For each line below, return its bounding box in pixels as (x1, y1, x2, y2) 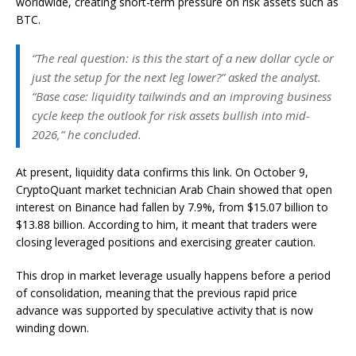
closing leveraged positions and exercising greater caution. (16, 234, 315, 250)
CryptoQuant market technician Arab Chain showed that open (16, 181, 332, 197)
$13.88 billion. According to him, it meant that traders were (16, 216, 317, 232)
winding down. (16, 319, 89, 335)
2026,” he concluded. (32, 126, 141, 142)
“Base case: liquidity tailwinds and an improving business (32, 87, 331, 104)
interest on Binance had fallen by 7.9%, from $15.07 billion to (16, 199, 328, 215)
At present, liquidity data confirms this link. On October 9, (16, 164, 308, 180)
